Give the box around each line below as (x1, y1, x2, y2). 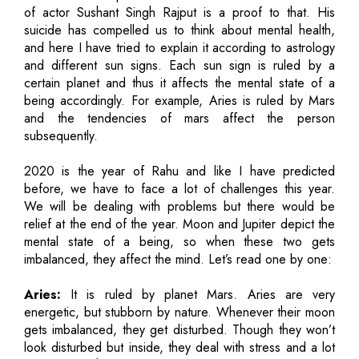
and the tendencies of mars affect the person (24, 108, 335, 127)
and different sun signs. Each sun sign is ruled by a (24, 55, 335, 75)
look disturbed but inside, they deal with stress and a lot (24, 337, 335, 357)
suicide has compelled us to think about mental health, (24, 20, 335, 39)
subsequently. (24, 126, 98, 145)
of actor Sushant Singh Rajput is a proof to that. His (24, 2, 335, 22)
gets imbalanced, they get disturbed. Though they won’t (24, 320, 335, 339)
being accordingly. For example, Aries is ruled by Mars (24, 91, 335, 110)
